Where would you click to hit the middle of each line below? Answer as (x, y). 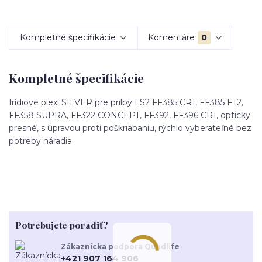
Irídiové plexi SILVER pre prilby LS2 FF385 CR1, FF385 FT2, (126, 102)
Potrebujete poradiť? (61, 225)
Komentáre (172, 38)
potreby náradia (40, 141)
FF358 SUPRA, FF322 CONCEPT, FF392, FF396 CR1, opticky (130, 115)
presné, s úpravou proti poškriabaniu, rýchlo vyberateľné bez (130, 128)
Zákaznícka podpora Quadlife (120, 246)
